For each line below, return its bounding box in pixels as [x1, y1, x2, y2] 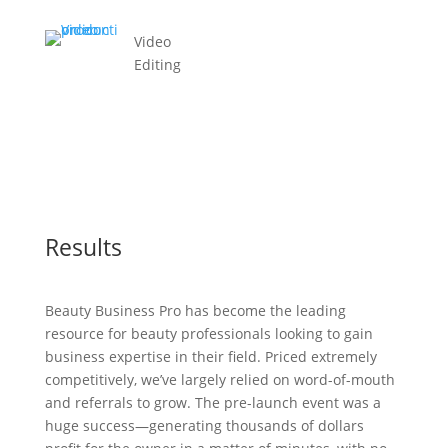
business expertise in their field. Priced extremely [44, 347, 377, 366]
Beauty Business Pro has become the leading [44, 301, 346, 320]
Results [44, 231, 122, 263]
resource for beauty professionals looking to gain [44, 324, 373, 343]
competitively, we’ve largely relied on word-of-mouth [44, 370, 395, 389]
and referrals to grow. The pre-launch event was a [44, 393, 381, 412]
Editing [133, 55, 181, 74]
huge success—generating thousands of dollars [44, 416, 364, 435]
